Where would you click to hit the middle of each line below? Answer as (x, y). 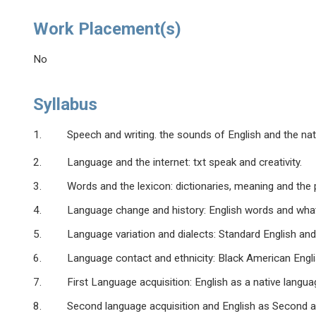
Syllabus (66, 105)
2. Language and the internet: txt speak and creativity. (168, 163)
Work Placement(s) (108, 29)
